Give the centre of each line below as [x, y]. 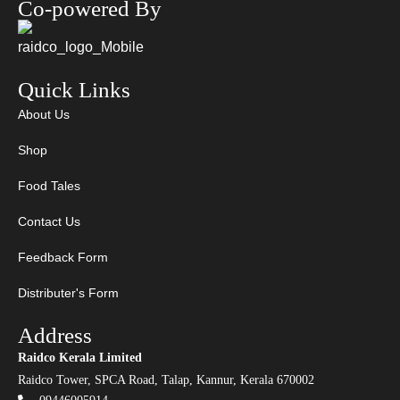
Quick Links [74, 90]
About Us [44, 114]
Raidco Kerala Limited [80, 358]
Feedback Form [63, 257]
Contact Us [49, 221]
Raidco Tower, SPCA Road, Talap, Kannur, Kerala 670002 [166, 380]
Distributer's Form [68, 293]
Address [55, 335]
